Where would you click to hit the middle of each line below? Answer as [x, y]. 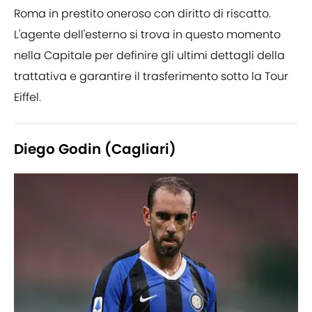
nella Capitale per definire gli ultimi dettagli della [149, 55]
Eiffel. [28, 97]
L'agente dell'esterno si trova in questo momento [147, 34]
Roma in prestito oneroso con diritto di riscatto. [142, 13]
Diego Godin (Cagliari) [95, 149]
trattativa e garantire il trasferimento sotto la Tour [151, 76]
